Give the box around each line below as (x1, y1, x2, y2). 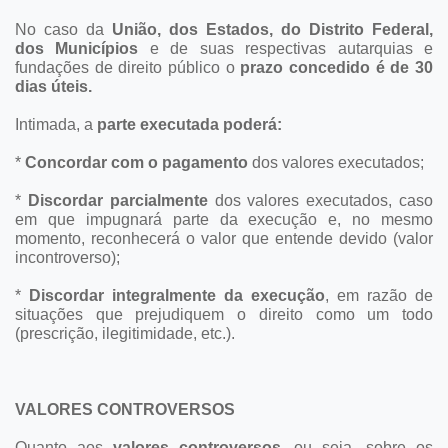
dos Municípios (15, 39, 150, 57)
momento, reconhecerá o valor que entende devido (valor (15, 229, 433, 247)
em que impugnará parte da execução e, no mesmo (15, 210, 433, 228)
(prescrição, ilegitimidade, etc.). (15, 324, 235, 342)
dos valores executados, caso (207, 191, 434, 209)
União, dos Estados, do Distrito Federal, (112, 20, 433, 38)
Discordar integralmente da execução (29, 286, 325, 304)
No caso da (15, 20, 112, 38)
